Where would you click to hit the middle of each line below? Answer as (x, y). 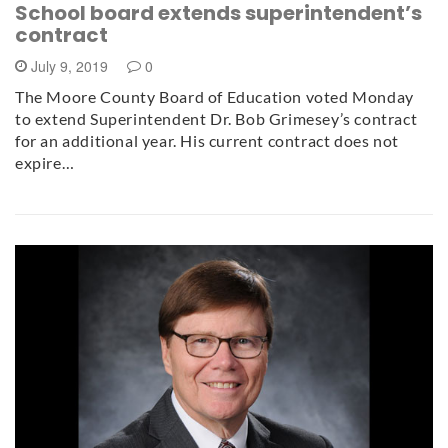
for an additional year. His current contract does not (207, 140)
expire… (45, 162)
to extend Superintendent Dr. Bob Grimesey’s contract (216, 118)
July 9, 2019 (69, 65)
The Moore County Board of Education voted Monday (214, 96)
